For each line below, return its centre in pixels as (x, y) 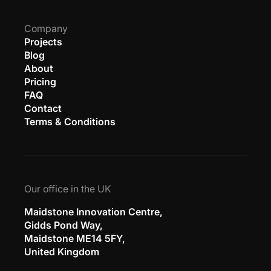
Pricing (40, 81)
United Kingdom (62, 251)
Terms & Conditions (70, 121)
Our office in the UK (68, 188)
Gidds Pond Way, (64, 225)
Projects (43, 41)
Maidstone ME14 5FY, (75, 238)
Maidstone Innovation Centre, (93, 211)
